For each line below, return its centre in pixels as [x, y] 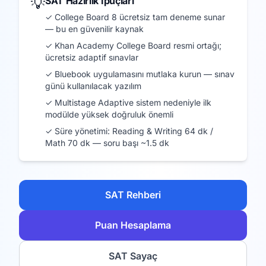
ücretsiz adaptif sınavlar [92, 57]
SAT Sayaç [133, 256]
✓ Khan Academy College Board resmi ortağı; [133, 45]
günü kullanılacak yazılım [93, 86]
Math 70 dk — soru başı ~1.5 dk [107, 143]
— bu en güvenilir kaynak [94, 29]
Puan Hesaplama [133, 225]
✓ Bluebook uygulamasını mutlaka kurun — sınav [140, 74]
